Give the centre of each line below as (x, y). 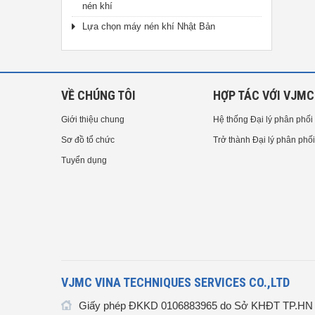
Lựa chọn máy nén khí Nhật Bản (149, 26)
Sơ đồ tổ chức (88, 140)
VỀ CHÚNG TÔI (98, 95)
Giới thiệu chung (93, 120)
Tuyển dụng (84, 160)
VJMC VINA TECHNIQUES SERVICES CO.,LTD (175, 282)
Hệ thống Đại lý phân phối (263, 120)
